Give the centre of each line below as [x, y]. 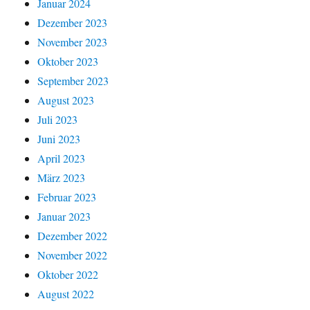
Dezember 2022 [73, 235]
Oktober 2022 [68, 274]
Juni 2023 [59, 138]
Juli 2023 [58, 119]
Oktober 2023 [68, 61]
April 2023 [62, 158]
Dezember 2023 [73, 22]
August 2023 [66, 100]
